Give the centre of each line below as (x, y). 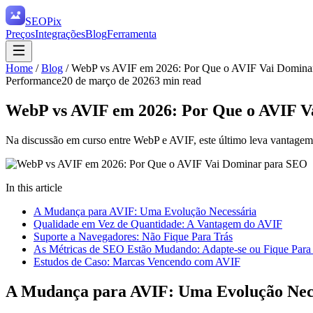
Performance (34, 81)
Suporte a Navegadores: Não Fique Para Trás (133, 236)
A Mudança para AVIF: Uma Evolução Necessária (145, 211)
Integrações (60, 34)
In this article (34, 187)
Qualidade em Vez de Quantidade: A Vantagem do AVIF (158, 224)
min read (181, 81)
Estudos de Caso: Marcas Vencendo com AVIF (137, 261)
